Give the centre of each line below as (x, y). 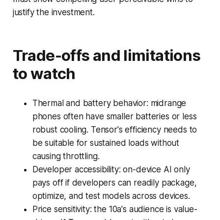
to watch (44, 73)
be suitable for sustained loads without (106, 143)
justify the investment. (54, 12)
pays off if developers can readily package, (114, 182)
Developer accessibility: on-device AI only (111, 169)
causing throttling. (66, 156)
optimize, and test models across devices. (111, 196)
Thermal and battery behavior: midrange (109, 103)
